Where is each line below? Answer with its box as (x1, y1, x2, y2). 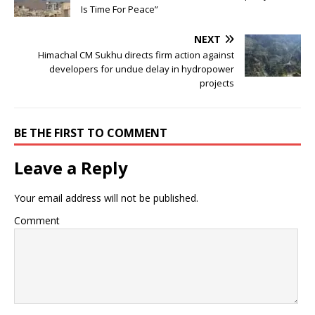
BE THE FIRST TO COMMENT (14, 124, 167, 141)
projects (200, 76, 234, 89)
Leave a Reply (14, 155, 128, 179)
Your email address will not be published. (14, 191, 198, 205)
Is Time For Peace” (81, 2, 158, 15)
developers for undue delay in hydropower (49, 62, 234, 75)
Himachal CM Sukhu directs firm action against (38, 48, 234, 61)
